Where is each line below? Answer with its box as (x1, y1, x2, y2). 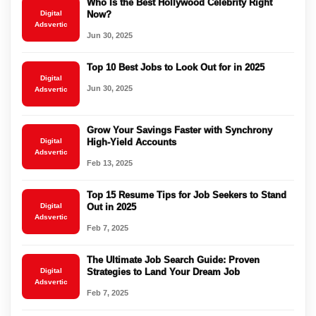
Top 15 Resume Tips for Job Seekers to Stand (87, 190, 286, 201)
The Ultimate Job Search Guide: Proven (87, 255, 260, 266)
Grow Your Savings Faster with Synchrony (87, 125, 272, 136)
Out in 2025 (87, 202, 136, 213)
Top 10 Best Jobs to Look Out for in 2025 (87, 62, 265, 73)
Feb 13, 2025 (87, 159, 133, 168)
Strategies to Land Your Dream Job (87, 267, 240, 278)
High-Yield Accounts (87, 137, 176, 148)
